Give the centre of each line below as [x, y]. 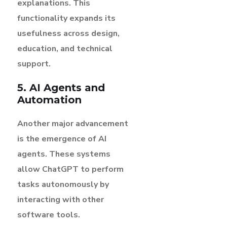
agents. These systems [64, 154]
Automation [49, 100]
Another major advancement [73, 123]
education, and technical [65, 48]
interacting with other [61, 199]
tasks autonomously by [63, 184]
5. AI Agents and [61, 87]
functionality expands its [66, 18]
